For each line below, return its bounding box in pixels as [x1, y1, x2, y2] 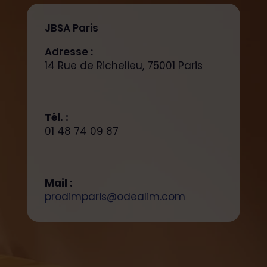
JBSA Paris [44, 21, 98, 36]
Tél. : [44, 110, 69, 125]
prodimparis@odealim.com [44, 190, 185, 204]
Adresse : [44, 45, 93, 60]
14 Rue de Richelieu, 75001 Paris [44, 58, 203, 73]
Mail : [44, 176, 73, 191]
